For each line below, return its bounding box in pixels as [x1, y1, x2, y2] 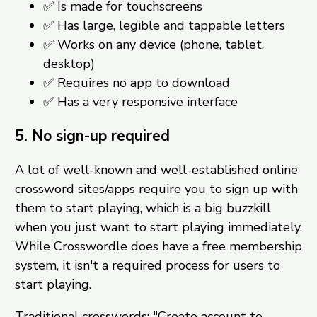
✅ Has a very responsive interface [42, 93, 238, 111]
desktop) [42, 55, 95, 73]
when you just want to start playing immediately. [14, 219, 302, 236]
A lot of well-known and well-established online [14, 161, 298, 179]
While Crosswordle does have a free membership [14, 238, 302, 255]
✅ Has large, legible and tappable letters [42, 17, 285, 35]
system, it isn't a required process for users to [14, 257, 280, 275]
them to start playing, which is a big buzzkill [14, 200, 271, 217]
